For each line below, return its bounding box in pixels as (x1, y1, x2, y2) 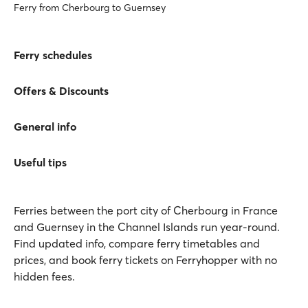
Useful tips (14, 155, 67, 169)
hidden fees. (14, 269, 75, 283)
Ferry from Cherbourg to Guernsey (14, 1, 166, 14)
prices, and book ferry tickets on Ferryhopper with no (14, 253, 277, 267)
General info (14, 120, 77, 133)
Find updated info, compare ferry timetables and (14, 236, 260, 250)
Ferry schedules (14, 48, 92, 62)
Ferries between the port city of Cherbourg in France (14, 203, 278, 217)
